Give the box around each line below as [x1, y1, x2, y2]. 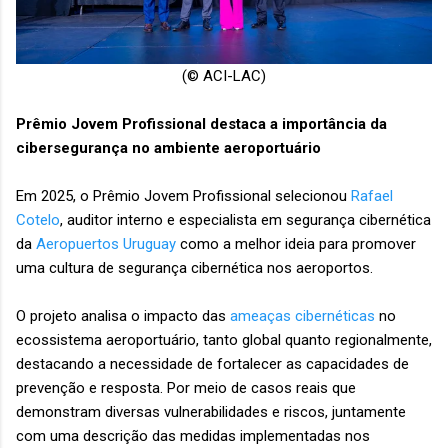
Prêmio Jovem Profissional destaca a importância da [16, 115, 387, 134]
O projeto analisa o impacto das [16, 307, 230, 326]
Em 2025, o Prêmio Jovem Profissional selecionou [16, 187, 351, 206]
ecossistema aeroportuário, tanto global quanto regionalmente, [16, 331, 432, 350]
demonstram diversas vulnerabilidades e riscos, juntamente [16, 403, 406, 422]
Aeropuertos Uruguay [36, 235, 176, 254]
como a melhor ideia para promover [176, 235, 416, 254]
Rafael [351, 187, 393, 206]
